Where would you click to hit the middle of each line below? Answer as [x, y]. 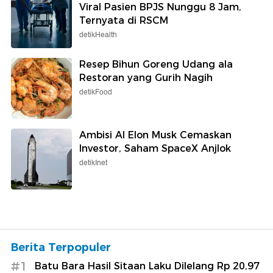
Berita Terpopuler [61, 247]
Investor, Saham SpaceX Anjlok [155, 148]
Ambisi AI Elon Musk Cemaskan [155, 135]
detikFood [96, 92]
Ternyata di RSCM [124, 20]
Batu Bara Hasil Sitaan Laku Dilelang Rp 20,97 [147, 266]
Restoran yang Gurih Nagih [146, 77]
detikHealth [98, 35]
